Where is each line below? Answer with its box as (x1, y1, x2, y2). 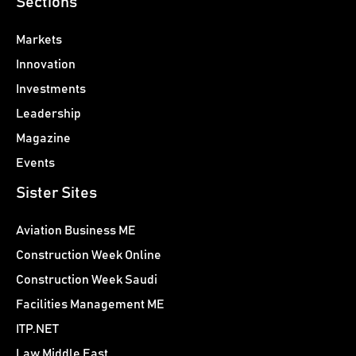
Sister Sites (16, 185, 97, 202)
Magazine (16, 132, 71, 145)
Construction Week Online (16, 249, 161, 262)
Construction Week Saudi (16, 273, 157, 287)
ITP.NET (16, 323, 59, 336)
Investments (16, 83, 86, 96)
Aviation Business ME (16, 224, 136, 238)
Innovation (16, 58, 75, 72)
